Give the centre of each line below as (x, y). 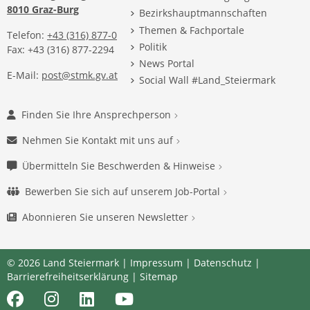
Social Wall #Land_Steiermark (208, 80)
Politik (153, 46)
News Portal (167, 63)
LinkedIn (101, 298)
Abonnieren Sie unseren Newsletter (107, 217)
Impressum (156, 263)
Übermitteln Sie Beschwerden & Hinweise (120, 166)
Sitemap (159, 276)
